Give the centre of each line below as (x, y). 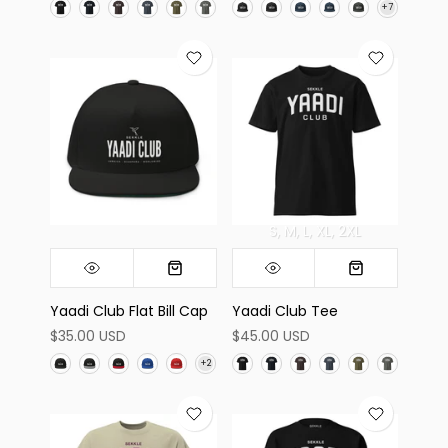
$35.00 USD (88, 336)
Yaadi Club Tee (284, 311)
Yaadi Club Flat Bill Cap (129, 311)
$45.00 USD (270, 336)
